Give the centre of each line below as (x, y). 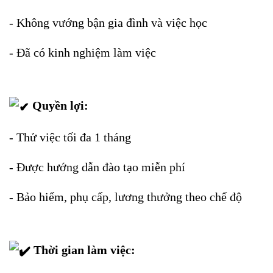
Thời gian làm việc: (83, 250)
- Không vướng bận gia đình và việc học (108, 23)
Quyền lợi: (59, 106)
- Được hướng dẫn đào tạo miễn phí (97, 167)
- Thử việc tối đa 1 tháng (70, 137)
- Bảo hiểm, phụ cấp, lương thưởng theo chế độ (126, 197)
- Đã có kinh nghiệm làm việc (83, 53)
